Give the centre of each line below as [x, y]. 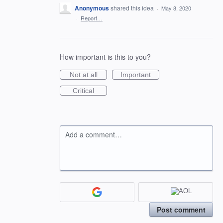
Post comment [181, 209]
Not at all [83, 75]
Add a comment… [94, 134]
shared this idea [133, 8]
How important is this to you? [105, 57]
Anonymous [92, 8]
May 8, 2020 [176, 8]
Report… [92, 18]
